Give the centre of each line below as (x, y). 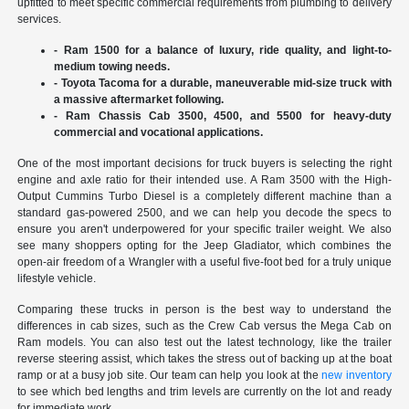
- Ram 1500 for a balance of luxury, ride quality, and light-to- (223, 51)
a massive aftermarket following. (139, 100)
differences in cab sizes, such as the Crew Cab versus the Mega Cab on (204, 326)
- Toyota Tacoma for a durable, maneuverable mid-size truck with (223, 84)
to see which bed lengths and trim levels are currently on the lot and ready (204, 392)
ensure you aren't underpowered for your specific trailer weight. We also (204, 230)
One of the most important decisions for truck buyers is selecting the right (204, 164)
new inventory (357, 376)
